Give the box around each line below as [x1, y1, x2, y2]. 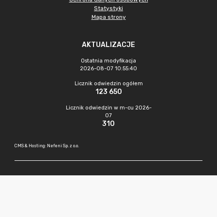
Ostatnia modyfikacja [81, 58, 136, 64]
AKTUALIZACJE [82, 41, 135, 49]
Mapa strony [91, 14, 126, 20]
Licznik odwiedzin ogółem [74, 80, 143, 87]
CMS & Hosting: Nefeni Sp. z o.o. [15, 143, 79, 148]
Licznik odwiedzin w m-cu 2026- [65, 105, 152, 111]
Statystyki [94, 5, 123, 12]
